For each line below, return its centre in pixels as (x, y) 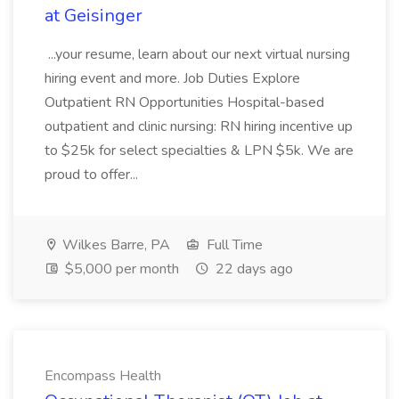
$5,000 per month (120, 269)
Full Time (233, 245)
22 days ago (252, 269)
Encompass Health (103, 376)
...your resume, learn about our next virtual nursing (197, 54)
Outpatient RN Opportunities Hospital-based (184, 102)
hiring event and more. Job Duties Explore (172, 78)
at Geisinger (94, 16)
